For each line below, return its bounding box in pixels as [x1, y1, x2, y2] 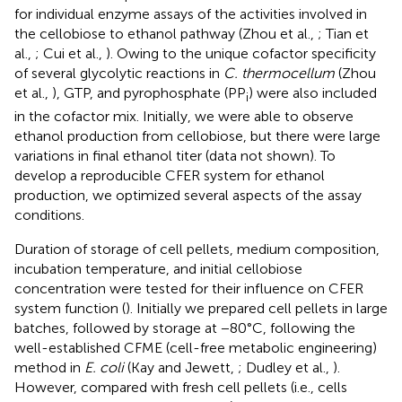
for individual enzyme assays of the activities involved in [14, 4, 367, 22]
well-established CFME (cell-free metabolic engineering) [14, 338, 377, 356]
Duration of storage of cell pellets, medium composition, [14, 240, 380, 258]
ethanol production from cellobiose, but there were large [14, 127, 380, 144]
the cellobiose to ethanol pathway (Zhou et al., [14, 24, 318, 42]
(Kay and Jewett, [124, 358, 238, 376]
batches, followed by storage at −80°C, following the [14, 319, 355, 336]
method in [14, 358, 84, 376]
